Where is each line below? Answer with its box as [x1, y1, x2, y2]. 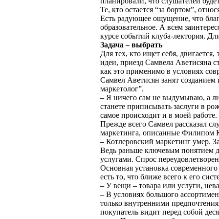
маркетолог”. [100, 85, 144, 93]
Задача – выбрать [100, 41, 162, 49]
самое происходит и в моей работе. [100, 111, 217, 119]
